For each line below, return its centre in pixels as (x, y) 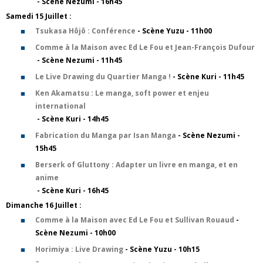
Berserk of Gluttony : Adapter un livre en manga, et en (136, 165)
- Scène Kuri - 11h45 (208, 77)
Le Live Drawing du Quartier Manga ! (103, 77)
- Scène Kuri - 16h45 (72, 190)
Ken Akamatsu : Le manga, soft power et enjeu (122, 93)
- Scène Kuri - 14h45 (72, 119)
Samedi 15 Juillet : (39, 16)
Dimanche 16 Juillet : (44, 205)
